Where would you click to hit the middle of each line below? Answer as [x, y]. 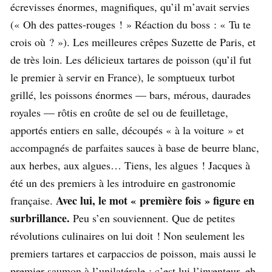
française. [33, 200]
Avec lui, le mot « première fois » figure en [155, 200]
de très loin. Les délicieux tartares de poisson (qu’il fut [131, 59]
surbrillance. [40, 218]
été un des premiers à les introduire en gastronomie [123, 182]
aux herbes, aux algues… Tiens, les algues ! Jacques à [130, 165]
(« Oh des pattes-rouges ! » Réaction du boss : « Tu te [131, 24]
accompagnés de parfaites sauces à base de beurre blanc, [135, 147]
